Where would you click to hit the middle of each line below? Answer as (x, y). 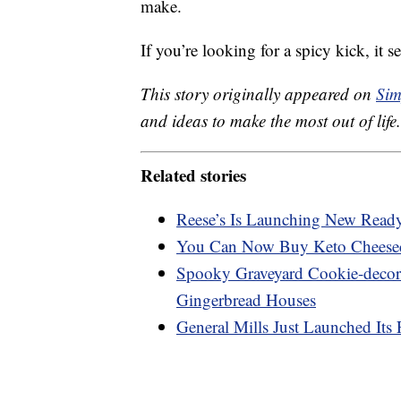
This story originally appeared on (258, 94)
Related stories (193, 175)
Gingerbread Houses (246, 299)
